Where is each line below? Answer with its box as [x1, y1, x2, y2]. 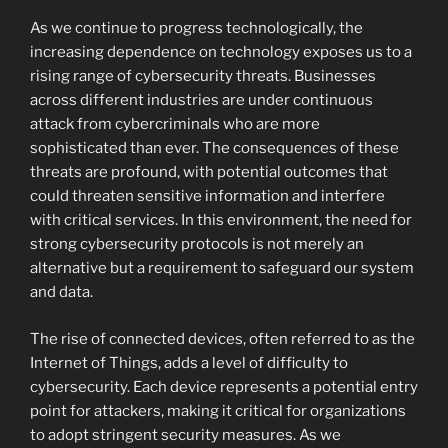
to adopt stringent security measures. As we [30, 425, 341, 444]
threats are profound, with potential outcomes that [30, 163, 388, 181]
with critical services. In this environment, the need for [30, 211, 412, 229]
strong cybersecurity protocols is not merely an [30, 235, 364, 253]
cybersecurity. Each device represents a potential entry [30, 377, 418, 396]
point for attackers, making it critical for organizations [30, 401, 406, 420]
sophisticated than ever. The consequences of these [30, 139, 399, 157]
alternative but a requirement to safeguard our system [30, 259, 414, 277]
